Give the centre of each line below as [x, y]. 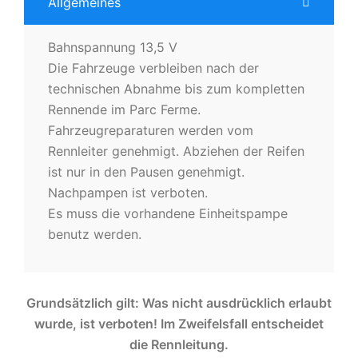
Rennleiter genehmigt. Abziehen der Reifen [176, 151]
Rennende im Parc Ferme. [124, 109]
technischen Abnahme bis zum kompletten [176, 88]
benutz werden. [95, 234]
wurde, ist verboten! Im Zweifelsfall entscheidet [179, 323]
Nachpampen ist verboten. [128, 192]
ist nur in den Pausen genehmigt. [146, 171]
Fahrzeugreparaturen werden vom [151, 130]
